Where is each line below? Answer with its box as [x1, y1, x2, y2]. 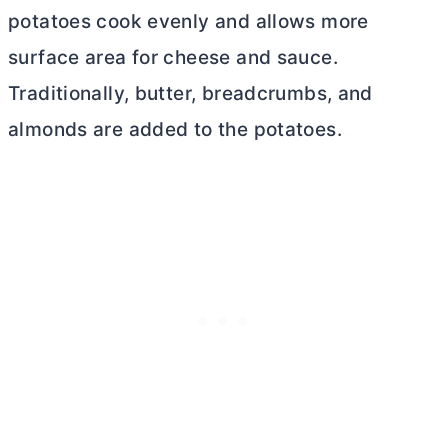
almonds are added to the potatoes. [8, 118, 342, 142]
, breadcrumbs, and [190, 82, 373, 106]
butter [134, 82, 191, 106]
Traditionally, [8, 82, 135, 106]
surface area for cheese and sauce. [8, 46, 338, 70]
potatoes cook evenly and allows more [8, 10, 369, 34]
